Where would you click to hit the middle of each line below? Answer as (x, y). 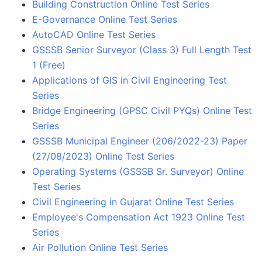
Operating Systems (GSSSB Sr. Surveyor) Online (138, 171)
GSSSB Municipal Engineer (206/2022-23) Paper (140, 141)
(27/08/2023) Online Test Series (103, 156)
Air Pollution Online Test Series (100, 247)
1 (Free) (49, 65)
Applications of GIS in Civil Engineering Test (130, 80)
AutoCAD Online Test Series (94, 34)
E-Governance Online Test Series (105, 19)
